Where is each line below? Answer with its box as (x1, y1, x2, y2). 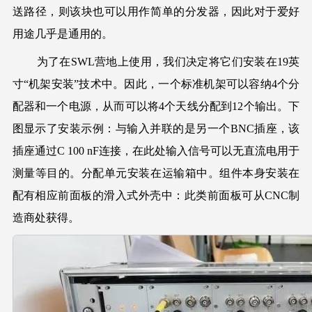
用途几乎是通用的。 (12, 27, 113, 40)
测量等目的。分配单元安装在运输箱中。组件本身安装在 (12, 166, 300, 179)
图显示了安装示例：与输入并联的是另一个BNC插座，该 (12, 122, 300, 134)
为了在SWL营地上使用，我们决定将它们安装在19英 (12, 55, 300, 68)
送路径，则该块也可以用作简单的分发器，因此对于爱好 (12, 5, 300, 17)
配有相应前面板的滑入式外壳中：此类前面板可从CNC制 (12, 189, 300, 201)
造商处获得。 (12, 211, 79, 224)
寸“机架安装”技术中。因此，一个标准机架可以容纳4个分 (12, 77, 300, 90)
